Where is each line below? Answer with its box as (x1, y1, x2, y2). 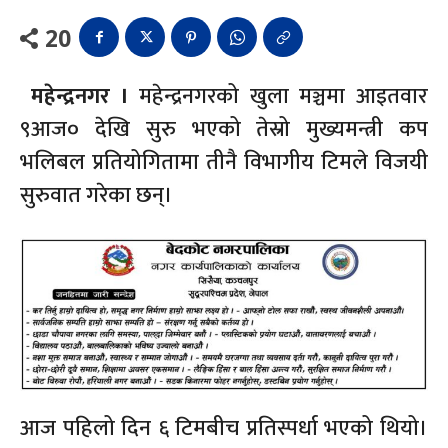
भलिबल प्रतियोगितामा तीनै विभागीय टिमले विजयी (20, 144, 428, 182)
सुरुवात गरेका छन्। (20, 177, 173, 215)
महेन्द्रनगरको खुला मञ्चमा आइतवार (128, 78, 429, 116)
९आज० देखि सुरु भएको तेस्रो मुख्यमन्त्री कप (20, 111, 428, 149)
